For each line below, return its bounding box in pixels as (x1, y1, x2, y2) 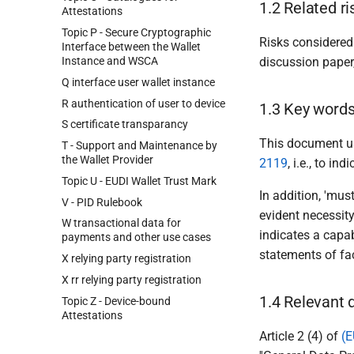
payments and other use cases (62, 231, 211, 244)
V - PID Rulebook (62, 195, 142, 209)
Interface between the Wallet (62, 40, 201, 53)
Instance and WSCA (62, 55, 158, 67)
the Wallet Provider (62, 153, 153, 166)
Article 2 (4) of (259, 329, 341, 344)
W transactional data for (62, 217, 181, 230)
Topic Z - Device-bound (62, 294, 171, 307)
